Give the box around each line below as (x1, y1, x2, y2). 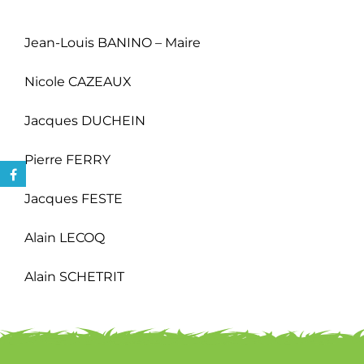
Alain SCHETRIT (24, 268, 124, 284)
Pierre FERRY (24, 151, 110, 167)
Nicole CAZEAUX (24, 73, 132, 89)
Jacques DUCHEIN (24, 112, 145, 128)
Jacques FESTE (24, 190, 123, 206)
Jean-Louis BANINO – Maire (24, 34, 201, 50)
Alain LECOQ (24, 229, 105, 245)
